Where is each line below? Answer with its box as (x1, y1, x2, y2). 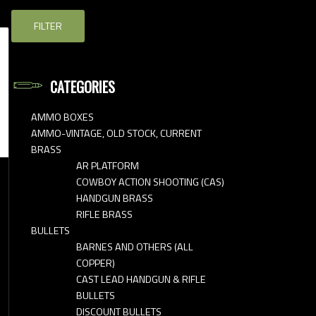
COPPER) (76, 255, 115, 271)
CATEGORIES (50, 75, 115, 97)
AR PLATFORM (76, 157, 139, 174)
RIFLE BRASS (76, 206, 133, 222)
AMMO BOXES (31, 109, 94, 125)
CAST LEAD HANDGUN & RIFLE (76, 271, 206, 287)
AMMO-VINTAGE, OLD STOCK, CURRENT (31, 125, 202, 141)
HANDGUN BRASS (76, 190, 153, 206)
